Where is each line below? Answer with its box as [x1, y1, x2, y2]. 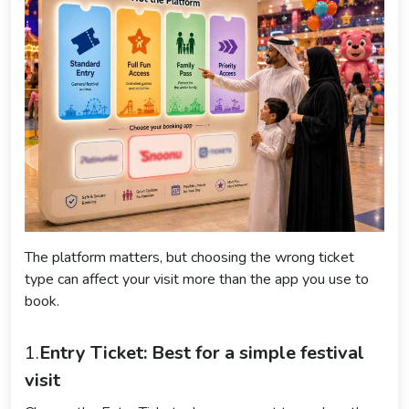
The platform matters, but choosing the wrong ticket [25, 247, 354, 268]
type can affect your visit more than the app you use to [25, 269, 369, 290]
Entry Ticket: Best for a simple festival [39, 341, 364, 366]
